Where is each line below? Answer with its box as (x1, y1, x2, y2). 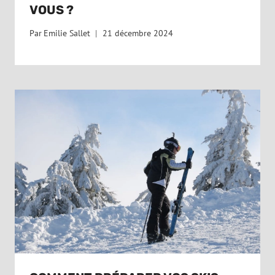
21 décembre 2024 (103, 28, 174, 39)
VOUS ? (29, 2, 74, 17)
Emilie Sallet (44, 28, 91, 39)
